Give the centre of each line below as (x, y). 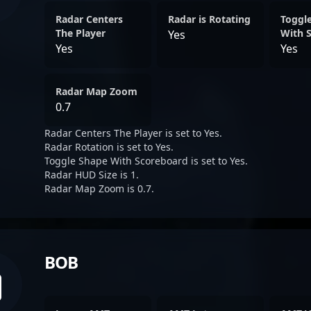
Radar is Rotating (209, 19)
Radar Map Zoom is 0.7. (99, 188)
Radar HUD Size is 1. (92, 175)
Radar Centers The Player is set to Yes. (133, 133)
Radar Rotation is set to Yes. (109, 147)
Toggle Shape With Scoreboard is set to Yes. (146, 161)
